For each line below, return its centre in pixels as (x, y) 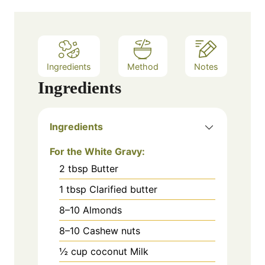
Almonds (102, 210)
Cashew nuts (112, 230)
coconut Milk (119, 251)
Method (143, 66)
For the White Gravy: (97, 151)
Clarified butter (123, 189)
